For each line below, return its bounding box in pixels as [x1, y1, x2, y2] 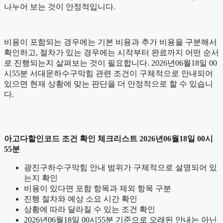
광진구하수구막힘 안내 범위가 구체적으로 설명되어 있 [24, 163, 217, 172]
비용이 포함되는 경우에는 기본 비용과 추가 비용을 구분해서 [4, 38, 217, 47]
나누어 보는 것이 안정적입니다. [4, 2, 115, 11]
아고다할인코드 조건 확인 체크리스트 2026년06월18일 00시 [4, 134, 213, 143]
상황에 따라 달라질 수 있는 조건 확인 [24, 205, 155, 214]
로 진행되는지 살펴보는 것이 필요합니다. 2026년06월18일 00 [4, 59, 217, 68]
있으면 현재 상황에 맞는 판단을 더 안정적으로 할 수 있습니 [4, 80, 213, 89]
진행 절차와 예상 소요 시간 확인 [24, 195, 137, 204]
